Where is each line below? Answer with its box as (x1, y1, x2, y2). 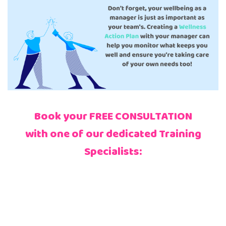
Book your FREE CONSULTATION (34, 108, 192, 126)
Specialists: (84, 143, 142, 161)
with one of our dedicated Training (25, 126, 201, 143)
